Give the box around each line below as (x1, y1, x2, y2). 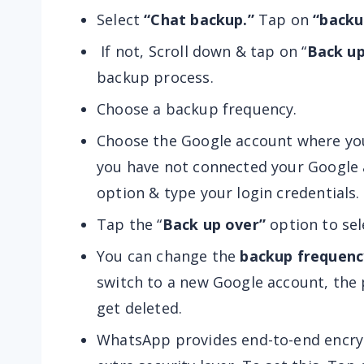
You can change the (97, 246, 240, 266)
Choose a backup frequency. (97, 99, 297, 119)
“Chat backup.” (140, 10, 258, 29)
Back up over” (162, 214, 266, 234)
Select (97, 10, 141, 29)
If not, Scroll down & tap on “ (97, 41, 307, 61)
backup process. (97, 67, 214, 87)
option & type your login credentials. (97, 183, 360, 202)
